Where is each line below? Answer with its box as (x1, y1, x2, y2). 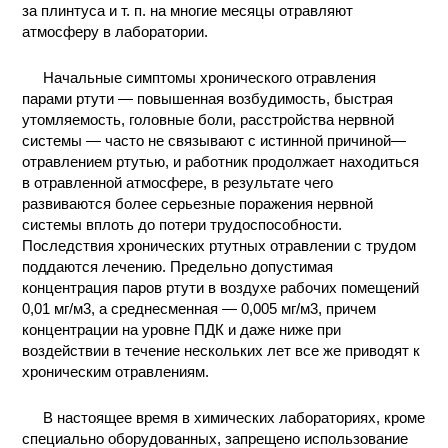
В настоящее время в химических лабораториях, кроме (42, 409, 425, 426)
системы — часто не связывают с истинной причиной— (22, 132, 407, 149)
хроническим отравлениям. (22, 363, 210, 380)
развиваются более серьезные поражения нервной (22, 195, 374, 212)
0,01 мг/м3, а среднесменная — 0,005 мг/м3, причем (22, 300, 377, 317)
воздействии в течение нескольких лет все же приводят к (22, 342, 421, 359)
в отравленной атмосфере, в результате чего (22, 174, 334, 191)
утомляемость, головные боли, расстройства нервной (22, 111, 395, 128)
